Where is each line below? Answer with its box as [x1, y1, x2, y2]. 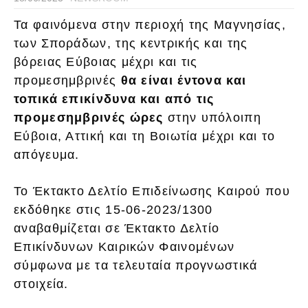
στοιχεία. [14, 277, 69, 291]
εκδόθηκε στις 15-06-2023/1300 [14, 203, 213, 217]
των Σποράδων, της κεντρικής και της [14, 36, 248, 51]
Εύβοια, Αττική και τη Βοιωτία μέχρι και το [14, 129, 276, 144]
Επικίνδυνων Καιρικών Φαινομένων [14, 240, 235, 254]
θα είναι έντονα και [120, 74, 247, 88]
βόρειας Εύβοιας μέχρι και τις [14, 55, 198, 69]
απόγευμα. [14, 148, 80, 162]
